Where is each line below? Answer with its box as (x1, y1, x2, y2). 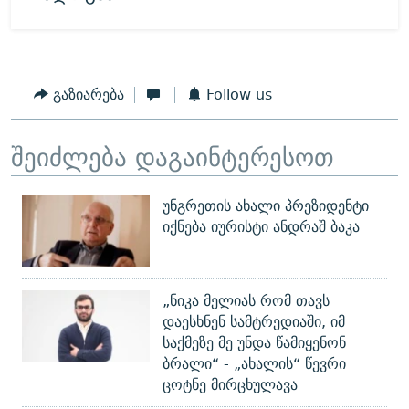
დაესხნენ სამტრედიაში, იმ (163, 309, 345, 335)
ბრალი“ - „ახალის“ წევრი (163, 351, 346, 377)
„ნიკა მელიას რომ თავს (163, 288, 330, 314)
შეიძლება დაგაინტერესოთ (11, 135, 334, 178)
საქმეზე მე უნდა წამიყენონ (163, 330, 346, 356)
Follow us (205, 82, 272, 108)
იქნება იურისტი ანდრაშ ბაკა (163, 215, 360, 240)
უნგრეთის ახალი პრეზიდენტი (163, 194, 369, 219)
